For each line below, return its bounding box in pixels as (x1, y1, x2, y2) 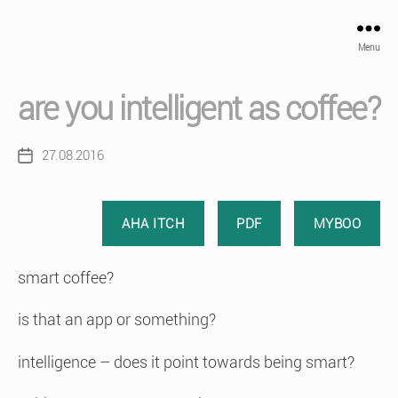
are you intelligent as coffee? (18, 91, 380, 128)
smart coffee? (18, 267, 114, 287)
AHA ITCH (122, 215, 186, 232)
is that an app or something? (18, 310, 216, 329)
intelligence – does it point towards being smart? (18, 352, 354, 371)
